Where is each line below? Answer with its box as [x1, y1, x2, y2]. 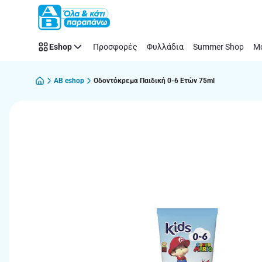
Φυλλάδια [147, 42, 184, 51]
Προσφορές [93, 42, 137, 51]
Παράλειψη [15, 12, 63, 23]
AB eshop [54, 76, 84, 85]
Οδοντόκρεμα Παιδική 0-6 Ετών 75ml [94, 76, 215, 85]
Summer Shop [193, 42, 244, 51]
